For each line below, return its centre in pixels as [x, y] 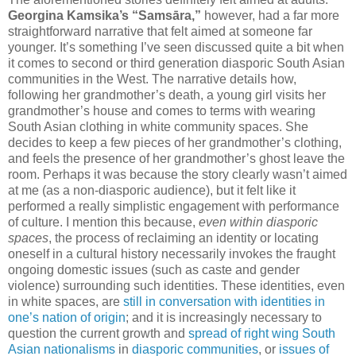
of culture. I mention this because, [103, 222]
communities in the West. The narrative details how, [152, 79]
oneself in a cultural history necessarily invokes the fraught [172, 254]
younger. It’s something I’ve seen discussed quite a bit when [176, 48]
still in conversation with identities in [224, 302]
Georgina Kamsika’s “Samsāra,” [104, 16]
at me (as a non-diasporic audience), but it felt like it [152, 191]
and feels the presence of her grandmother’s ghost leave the [176, 159]
